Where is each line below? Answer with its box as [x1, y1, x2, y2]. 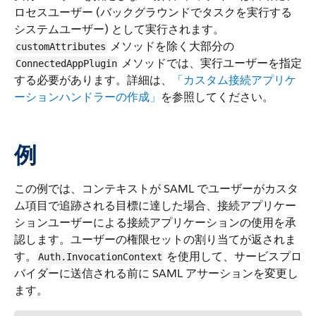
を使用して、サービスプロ [164, 249, 302, 264]
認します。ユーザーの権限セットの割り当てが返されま [14, 232, 296, 247]
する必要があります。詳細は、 [14, 73, 172, 87]
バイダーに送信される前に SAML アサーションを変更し [14, 266, 298, 281]
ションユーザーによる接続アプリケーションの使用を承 [14, 215, 296, 230]
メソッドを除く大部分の [107, 39, 234, 54]
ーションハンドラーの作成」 [14, 90, 161, 104]
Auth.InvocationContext [38, 251, 162, 262]
